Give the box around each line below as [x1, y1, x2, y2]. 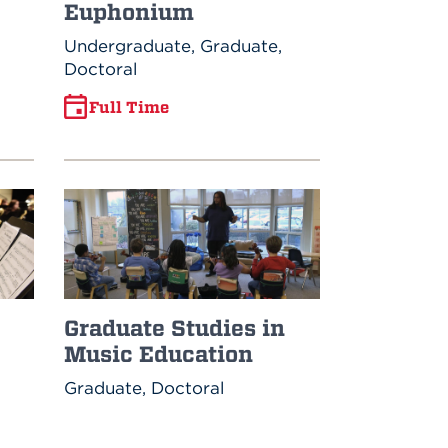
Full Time [89, 96, 170, 117]
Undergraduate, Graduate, [64, 35, 283, 58]
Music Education [64, 340, 254, 369]
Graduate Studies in [64, 314, 286, 343]
